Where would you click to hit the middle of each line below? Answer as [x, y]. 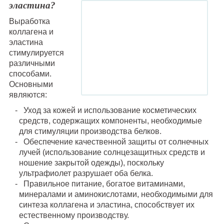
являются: [28, 95]
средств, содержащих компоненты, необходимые [110, 121]
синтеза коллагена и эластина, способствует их [106, 205]
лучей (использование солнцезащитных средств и [112, 152]
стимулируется [36, 53]
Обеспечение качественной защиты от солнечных [116, 142]
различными [32, 63]
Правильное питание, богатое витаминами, [104, 184]
